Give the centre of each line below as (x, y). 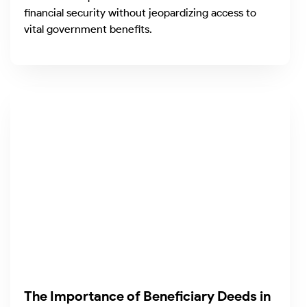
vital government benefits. (88, 29)
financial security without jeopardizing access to (140, 12)
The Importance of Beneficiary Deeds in (147, 296)
